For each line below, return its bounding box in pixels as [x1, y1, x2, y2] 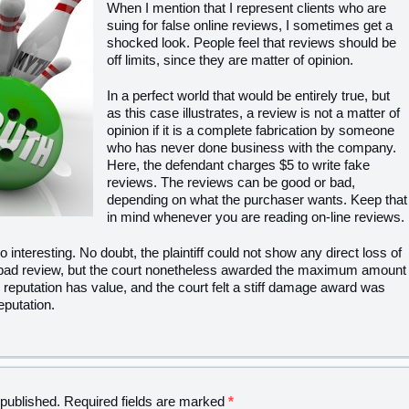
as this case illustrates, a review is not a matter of [107, 105, 400, 121]
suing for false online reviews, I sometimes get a [107, 17, 393, 33]
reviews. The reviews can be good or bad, [107, 174, 355, 190]
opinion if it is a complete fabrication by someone [107, 122, 394, 138]
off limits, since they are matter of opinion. [107, 52, 353, 68]
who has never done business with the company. [107, 140, 396, 155]
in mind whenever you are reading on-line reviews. [107, 209, 404, 225]
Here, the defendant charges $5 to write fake [107, 157, 370, 173]
